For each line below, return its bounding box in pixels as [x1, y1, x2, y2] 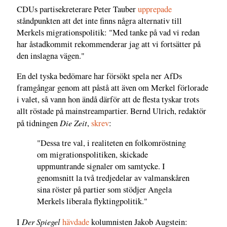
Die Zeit [60, 117, 87, 128]
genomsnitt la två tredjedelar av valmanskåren [37, 172, 190, 184]
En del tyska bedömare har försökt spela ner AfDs [17, 70, 182, 82]
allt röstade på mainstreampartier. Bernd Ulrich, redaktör [17, 105, 206, 117]
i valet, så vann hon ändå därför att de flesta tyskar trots [17, 93, 199, 105]
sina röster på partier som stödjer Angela [37, 184, 172, 196]
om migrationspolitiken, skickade [37, 149, 148, 161]
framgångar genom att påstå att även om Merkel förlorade [17, 82, 208, 93]
